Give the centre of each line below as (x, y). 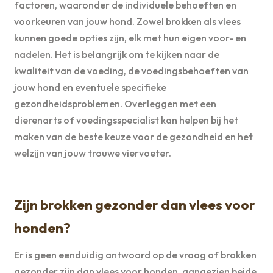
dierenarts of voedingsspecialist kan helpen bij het (126, 120)
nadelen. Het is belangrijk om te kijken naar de (116, 54)
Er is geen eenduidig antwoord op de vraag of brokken (135, 255)
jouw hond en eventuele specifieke (90, 87)
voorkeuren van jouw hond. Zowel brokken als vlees (127, 21)
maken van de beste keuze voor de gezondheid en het (133, 136)
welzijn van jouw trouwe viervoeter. (92, 153)
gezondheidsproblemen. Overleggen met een (115, 104)
